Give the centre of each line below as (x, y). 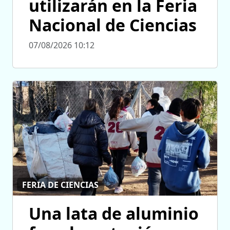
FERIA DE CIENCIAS (61, 185)
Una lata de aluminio (114, 214)
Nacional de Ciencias (113, 25)
